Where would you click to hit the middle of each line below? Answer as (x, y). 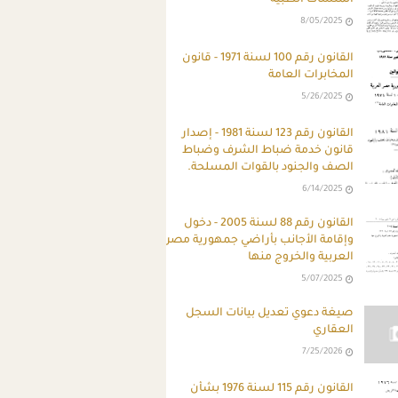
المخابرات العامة (311, 75)
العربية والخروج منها (301, 257)
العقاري (334, 330)
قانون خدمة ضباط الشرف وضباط (268, 151)
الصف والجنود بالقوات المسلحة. (271, 167)
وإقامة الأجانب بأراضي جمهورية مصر (260, 240)
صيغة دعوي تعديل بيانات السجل (270, 313)
